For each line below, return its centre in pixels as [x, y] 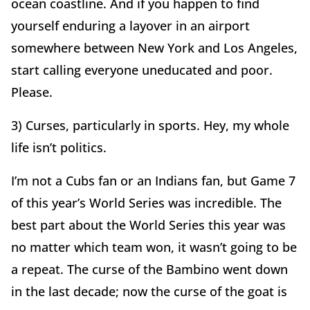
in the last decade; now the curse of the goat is [149, 291]
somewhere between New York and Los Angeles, [154, 47]
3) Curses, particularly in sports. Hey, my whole [150, 125]
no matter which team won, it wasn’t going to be [154, 247]
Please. [32, 92]
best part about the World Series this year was [148, 225]
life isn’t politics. [61, 147]
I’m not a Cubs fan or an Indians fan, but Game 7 [153, 180]
